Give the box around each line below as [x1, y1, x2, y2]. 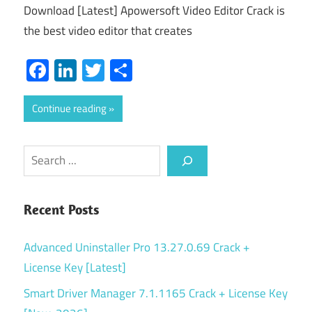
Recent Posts [24, 201, 99, 218]
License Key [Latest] [24, 258, 126, 276]
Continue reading [32, 100, 107, 116]
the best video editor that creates [24, 22, 192, 40]
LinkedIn [77, 53, 155, 87]
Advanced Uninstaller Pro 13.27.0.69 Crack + [24, 237, 250, 256]
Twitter [104, 53, 171, 87]
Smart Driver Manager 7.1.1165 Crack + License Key [24, 283, 288, 302]
